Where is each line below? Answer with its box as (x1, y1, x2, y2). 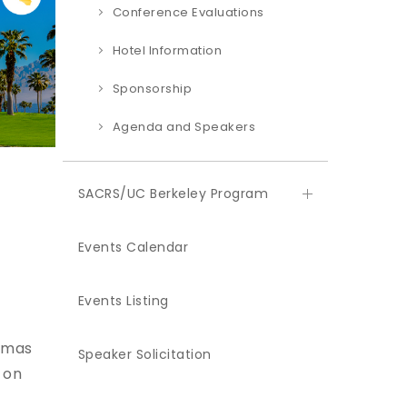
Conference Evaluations (112, 4, 264, 21)
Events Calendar (77, 238, 188, 256)
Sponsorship (112, 80, 192, 97)
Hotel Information (112, 42, 222, 59)
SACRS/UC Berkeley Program (77, 184, 268, 203)
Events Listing (77, 292, 169, 310)
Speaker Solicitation (77, 345, 212, 363)
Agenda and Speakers (112, 118, 255, 135)
